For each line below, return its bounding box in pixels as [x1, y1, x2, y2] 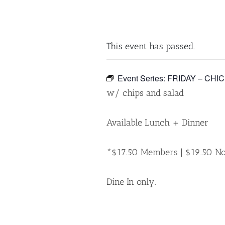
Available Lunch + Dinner [106, 117, 208, 128]
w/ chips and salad [106, 87, 184, 98]
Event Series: [118, 72, 167, 84]
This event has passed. [106, 41, 195, 52]
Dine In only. [106, 176, 156, 187]
